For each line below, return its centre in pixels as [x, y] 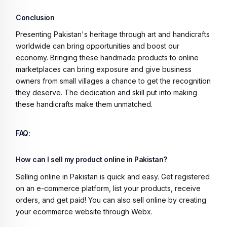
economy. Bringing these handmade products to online [107, 57]
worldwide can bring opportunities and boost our [98, 46]
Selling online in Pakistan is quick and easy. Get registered [113, 176]
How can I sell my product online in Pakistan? [91, 159]
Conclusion [35, 17]
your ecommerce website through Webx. [85, 211]
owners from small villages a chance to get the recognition [113, 81]
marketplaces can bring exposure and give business [104, 69]
